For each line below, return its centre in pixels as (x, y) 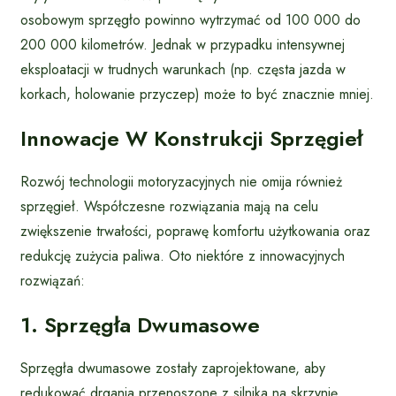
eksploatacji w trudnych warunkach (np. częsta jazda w (183, 70)
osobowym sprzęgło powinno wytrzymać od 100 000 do (190, 20)
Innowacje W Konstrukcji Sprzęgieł (191, 139)
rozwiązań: (53, 281)
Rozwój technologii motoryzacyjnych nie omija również (181, 182)
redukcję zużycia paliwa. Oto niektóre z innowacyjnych (183, 256)
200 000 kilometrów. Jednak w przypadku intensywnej (183, 45)
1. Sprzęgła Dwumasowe (140, 325)
